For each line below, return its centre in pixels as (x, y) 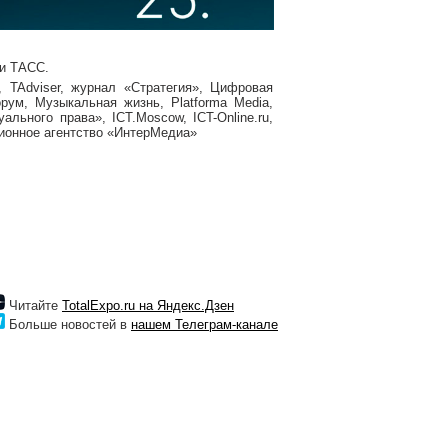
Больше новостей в (68, 324)
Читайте (33, 305)
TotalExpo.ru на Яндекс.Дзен (148, 305)
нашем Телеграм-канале (204, 324)
